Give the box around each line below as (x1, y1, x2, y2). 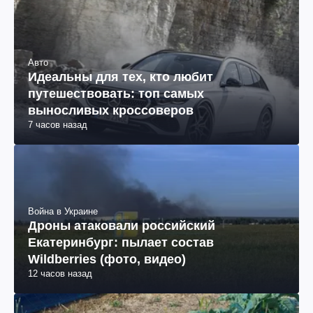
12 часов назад (28, 268, 92, 279)
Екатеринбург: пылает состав (28, 235, 214, 249)
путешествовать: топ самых (28, 86, 204, 101)
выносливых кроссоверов (28, 103, 194, 117)
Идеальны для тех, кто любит (28, 69, 213, 84)
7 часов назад (28, 119, 87, 130)
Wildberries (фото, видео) (28, 252, 186, 266)
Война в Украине (28, 205, 98, 217)
